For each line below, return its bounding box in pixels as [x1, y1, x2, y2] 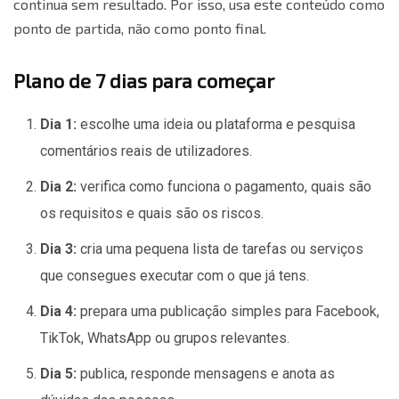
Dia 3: [40, 240, 77, 257]
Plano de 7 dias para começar [13, 68, 274, 92]
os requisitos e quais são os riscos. [40, 204, 264, 222]
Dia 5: [40, 364, 77, 382]
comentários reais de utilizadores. [40, 142, 252, 159]
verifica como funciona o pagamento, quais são [77, 177, 371, 195]
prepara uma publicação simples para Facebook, [77, 302, 379, 320]
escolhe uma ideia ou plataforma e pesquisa [77, 115, 355, 133]
